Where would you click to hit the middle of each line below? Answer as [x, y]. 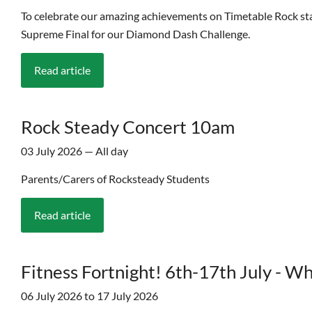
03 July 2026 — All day [75, 150]
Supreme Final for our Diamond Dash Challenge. [135, 33]
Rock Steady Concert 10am [128, 126]
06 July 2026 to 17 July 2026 [89, 295]
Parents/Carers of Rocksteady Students [115, 178]
